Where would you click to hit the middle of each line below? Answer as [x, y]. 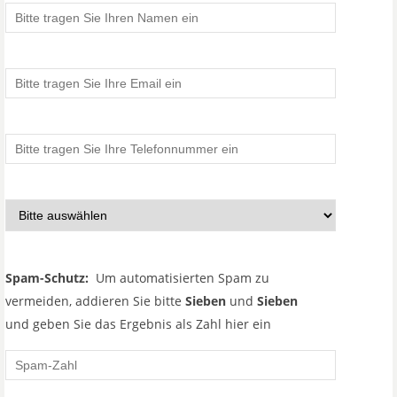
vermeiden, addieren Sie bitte [95, 301]
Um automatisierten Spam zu [179, 278]
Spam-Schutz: [47, 278]
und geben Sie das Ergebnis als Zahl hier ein [138, 324]
